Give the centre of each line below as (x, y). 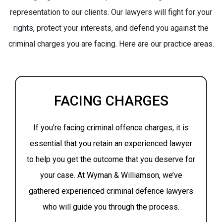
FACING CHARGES (111, 101)
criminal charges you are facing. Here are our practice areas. (111, 44)
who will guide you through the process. (111, 207)
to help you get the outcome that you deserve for (111, 159)
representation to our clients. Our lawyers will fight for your (111, 12)
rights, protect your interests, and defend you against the (111, 28)
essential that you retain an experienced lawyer (111, 143)
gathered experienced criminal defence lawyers (111, 191)
